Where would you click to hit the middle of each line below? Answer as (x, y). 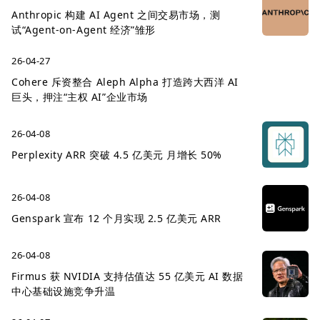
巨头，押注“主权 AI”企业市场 (80, 97)
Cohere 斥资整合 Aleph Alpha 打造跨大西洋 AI (125, 82)
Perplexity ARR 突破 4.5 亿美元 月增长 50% (117, 155)
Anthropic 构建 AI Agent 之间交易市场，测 (116, 15)
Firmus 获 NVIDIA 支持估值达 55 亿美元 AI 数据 (127, 276)
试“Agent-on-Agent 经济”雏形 (84, 30)
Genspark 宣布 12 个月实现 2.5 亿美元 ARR (116, 218)
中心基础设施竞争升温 (64, 291)
